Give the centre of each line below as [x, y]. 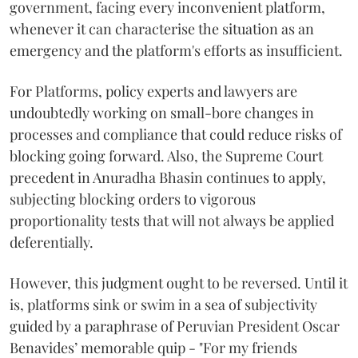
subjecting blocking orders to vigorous [133, 199]
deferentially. [52, 243]
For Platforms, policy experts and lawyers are [153, 91]
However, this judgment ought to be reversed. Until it [179, 283]
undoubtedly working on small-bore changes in [162, 113]
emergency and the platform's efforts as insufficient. [176, 51]
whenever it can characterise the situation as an [162, 29]
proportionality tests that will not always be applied [172, 221]
